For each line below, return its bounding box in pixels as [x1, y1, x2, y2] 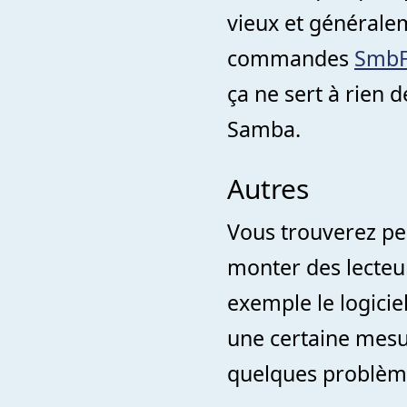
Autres [227, 170, 309, 208]
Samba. [227, 114, 301, 144]
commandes [227, 43, 354, 73]
